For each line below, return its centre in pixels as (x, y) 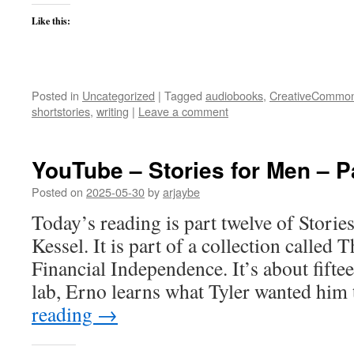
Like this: (51, 21)
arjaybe (181, 192)
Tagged (183, 95)
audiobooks (234, 95)
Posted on (57, 192)
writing (113, 111)
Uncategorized (119, 95)
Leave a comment (183, 111)
